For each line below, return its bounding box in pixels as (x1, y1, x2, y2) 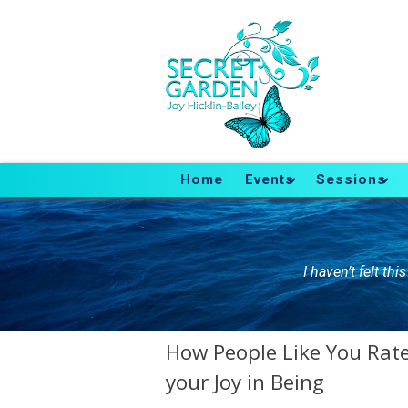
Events (245, 171, 295, 189)
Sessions (316, 171, 387, 189)
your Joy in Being (166, 368, 324, 397)
